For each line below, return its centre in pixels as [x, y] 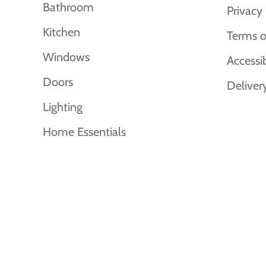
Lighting [63, 107]
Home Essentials [84, 132]
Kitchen [61, 32]
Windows [66, 57]
